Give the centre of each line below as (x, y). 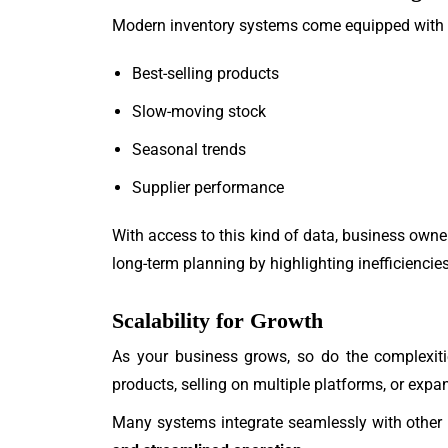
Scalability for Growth (217, 320)
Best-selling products (205, 73)
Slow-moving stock (199, 111)
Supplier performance (208, 187)
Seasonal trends (189, 149)
